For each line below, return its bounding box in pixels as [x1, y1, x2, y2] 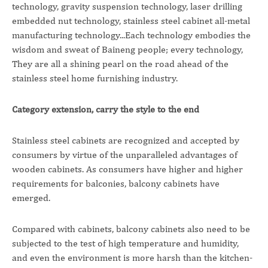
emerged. [12, 192, 50, 203]
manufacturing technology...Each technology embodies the [12, 29, 251, 41]
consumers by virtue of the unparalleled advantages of [12, 149, 237, 160]
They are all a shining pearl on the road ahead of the [12, 58, 229, 69]
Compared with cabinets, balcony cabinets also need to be [12, 223, 250, 234]
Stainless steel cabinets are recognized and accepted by [12, 135, 239, 146]
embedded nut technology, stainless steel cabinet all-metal [12, 15, 250, 26]
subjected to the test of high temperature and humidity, [12, 237, 239, 249]
